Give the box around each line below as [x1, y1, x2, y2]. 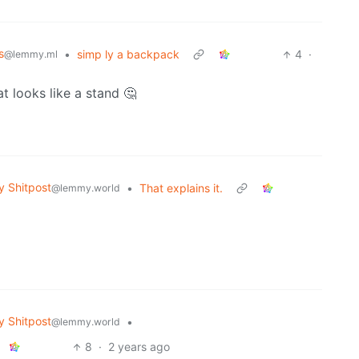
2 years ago [108, 340, 171, 354]
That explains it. [139, 181, 223, 196]
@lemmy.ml [4, 48, 58, 61]
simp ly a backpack [77, 47, 179, 62]
